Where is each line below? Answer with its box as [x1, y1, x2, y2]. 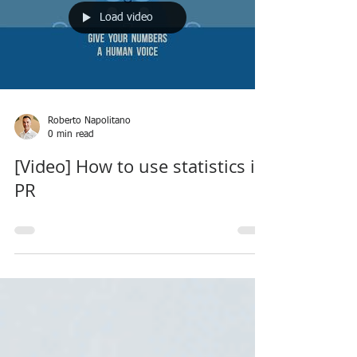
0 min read [48, 172, 94, 182]
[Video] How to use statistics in [14, 198, 266, 221]
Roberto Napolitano [48, 159, 131, 169]
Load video [100, 54, 153, 66]
